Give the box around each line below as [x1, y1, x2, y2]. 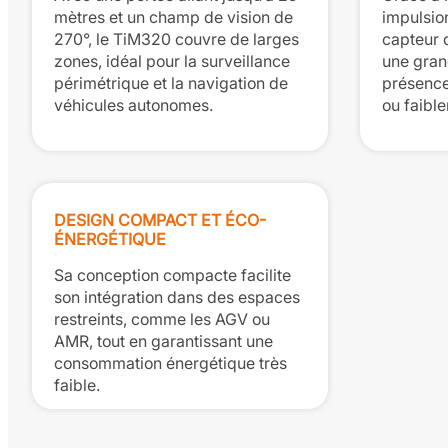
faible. [54, 375, 100, 395]
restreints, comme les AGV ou [54, 309, 270, 329]
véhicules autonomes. [54, 95, 213, 115]
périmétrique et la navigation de [54, 73, 288, 93]
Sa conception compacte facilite [54, 265, 291, 285]
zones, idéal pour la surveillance [54, 51, 290, 71]
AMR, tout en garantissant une [54, 331, 273, 351]
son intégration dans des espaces [54, 287, 300, 307]
